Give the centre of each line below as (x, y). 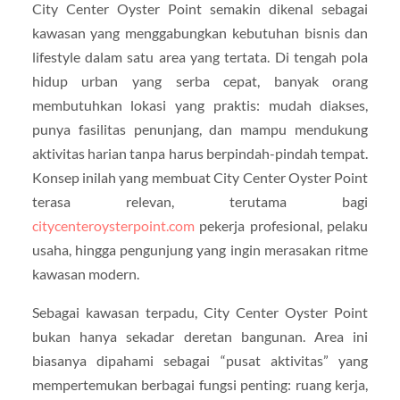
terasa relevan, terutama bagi (200, 201)
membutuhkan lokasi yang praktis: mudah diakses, (200, 104)
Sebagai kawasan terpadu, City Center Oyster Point (200, 312)
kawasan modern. (85, 273)
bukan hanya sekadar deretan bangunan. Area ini (200, 336)
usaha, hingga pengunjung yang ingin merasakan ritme (200, 249)
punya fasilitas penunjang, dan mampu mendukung (200, 129)
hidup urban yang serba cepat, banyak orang (200, 80)
